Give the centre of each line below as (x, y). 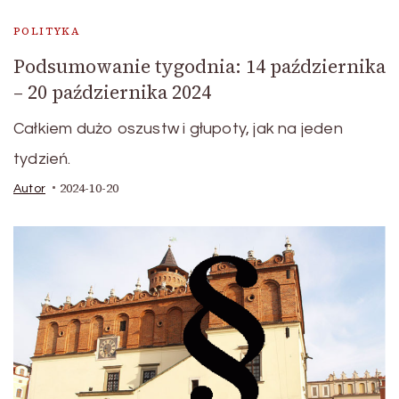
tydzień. (42, 159)
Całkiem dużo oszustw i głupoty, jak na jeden (178, 128)
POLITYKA (47, 31)
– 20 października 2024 (112, 92)
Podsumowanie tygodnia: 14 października (199, 66)
